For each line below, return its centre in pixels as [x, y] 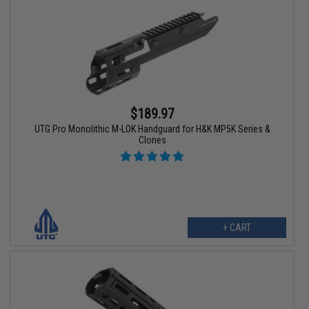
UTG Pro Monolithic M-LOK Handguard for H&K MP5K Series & [152, 129]
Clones [152, 140]
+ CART [237, 228]
